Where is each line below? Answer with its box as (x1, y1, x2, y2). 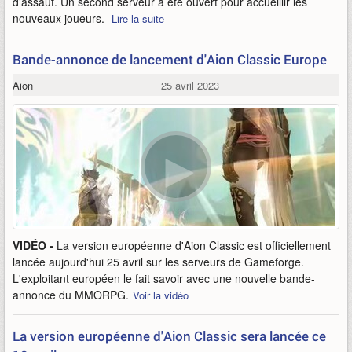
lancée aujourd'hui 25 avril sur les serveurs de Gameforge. (13, 254, 304, 269)
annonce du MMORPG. (13, 287, 129, 302)
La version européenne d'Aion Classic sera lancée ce (13, 327, 326, 345)
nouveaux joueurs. (13, 10, 108, 26)
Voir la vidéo (133, 288, 189, 302)
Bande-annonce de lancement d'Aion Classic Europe (13, 50, 327, 68)
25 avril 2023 (160, 78, 219, 93)
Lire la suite (112, 11, 164, 26)
